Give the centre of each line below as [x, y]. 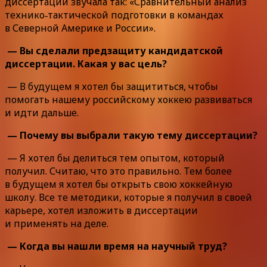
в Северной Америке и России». [80, 28]
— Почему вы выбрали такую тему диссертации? [131, 135]
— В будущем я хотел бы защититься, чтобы [111, 86]
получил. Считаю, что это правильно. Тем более [118, 171]
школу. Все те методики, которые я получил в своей [128, 197]
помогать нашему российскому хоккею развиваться [128, 99]
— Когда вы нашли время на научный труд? [116, 246]
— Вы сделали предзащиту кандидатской [114, 50]
